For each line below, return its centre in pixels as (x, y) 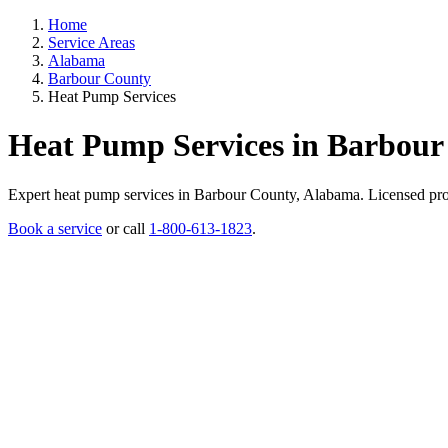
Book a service (55, 228)
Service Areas (91, 42)
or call (125, 228)
